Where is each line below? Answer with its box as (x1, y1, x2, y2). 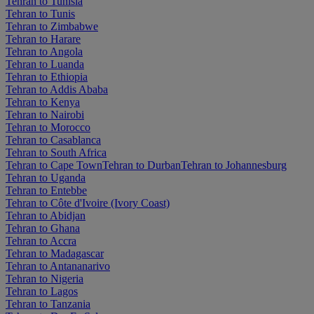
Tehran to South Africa (6, 146, 107, 158)
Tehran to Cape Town (6, 158, 102, 171)
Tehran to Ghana (6, 221, 80, 234)
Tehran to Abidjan (6, 209, 86, 221)
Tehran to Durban (102, 158, 181, 171)
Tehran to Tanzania (6, 297, 90, 310)
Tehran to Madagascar (6, 247, 104, 259)
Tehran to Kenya (6, 95, 80, 108)
